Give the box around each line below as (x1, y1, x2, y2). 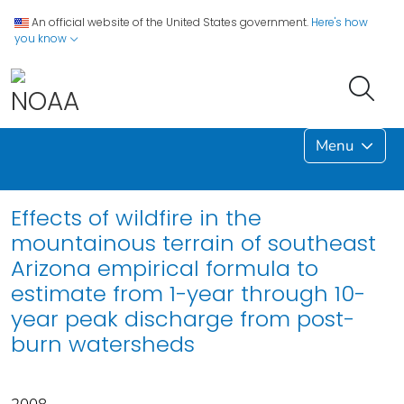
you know (14, 31, 69, 46)
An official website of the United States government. (32, 14, 308, 30)
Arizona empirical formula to (11, 252, 318, 283)
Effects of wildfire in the (11, 202, 262, 233)
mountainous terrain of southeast (11, 227, 376, 258)
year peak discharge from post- (11, 303, 354, 334)
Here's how (311, 14, 368, 30)
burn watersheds (11, 328, 195, 359)
